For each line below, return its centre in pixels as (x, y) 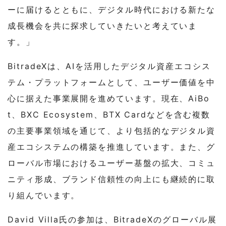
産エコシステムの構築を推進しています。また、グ (112, 147)
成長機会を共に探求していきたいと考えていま (103, 26)
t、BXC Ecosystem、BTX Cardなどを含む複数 (109, 115)
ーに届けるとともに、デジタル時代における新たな (112, 10)
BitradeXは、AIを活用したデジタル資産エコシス (109, 66)
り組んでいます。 (44, 195)
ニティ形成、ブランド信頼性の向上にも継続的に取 (112, 179)
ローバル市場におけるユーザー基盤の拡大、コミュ (112, 163)
